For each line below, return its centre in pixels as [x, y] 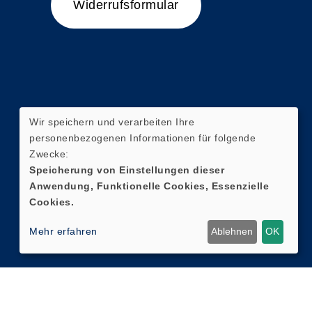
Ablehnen [232, 232]
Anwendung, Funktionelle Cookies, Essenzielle [149, 186]
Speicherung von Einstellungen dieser [127, 170]
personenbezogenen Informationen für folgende [142, 138]
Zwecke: [49, 154]
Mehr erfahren [63, 232]
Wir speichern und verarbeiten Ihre [112, 122]
